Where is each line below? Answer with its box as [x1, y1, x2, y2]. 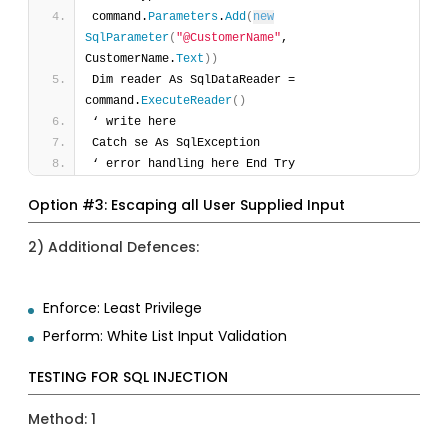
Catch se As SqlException [92, 136, 268, 151]
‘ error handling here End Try [92, 157, 303, 172]
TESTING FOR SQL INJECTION [28, 367, 229, 388]
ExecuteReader [141, 94, 233, 109]
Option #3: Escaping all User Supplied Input [28, 195, 346, 216]
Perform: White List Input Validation [43, 326, 288, 347]
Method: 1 [28, 409, 97, 430]
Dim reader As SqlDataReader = [92, 73, 296, 88]
